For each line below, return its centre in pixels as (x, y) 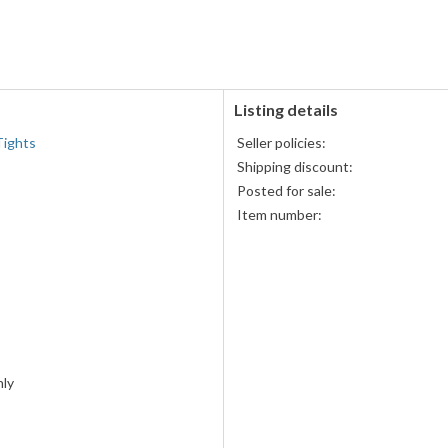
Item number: (279, 215)
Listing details (286, 110)
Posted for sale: (286, 191)
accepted (262, 28)
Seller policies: (281, 143)
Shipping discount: (295, 167)
